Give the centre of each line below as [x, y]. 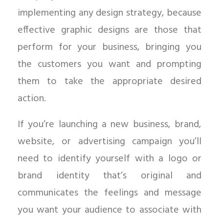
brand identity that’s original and [109, 176]
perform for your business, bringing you [109, 47]
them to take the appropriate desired [109, 82]
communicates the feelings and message [109, 193]
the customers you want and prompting [109, 65]
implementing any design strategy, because [109, 13]
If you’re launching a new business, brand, [109, 125]
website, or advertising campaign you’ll [109, 142]
